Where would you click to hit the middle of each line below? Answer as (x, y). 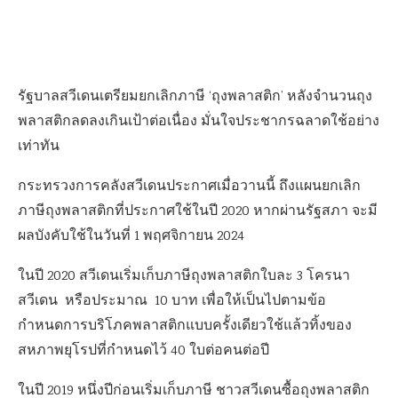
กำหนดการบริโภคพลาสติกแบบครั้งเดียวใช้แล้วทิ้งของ (185, 326)
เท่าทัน (39, 147)
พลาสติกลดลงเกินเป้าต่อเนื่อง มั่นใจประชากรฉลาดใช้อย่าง (199, 122)
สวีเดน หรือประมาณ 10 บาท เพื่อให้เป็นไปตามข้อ (172, 302)
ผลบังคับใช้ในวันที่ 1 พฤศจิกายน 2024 (131, 237)
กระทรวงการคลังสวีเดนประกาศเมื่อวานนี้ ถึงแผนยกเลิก (189, 187)
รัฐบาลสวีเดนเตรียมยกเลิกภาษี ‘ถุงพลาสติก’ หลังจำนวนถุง (195, 97)
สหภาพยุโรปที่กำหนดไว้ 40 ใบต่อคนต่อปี (143, 351)
